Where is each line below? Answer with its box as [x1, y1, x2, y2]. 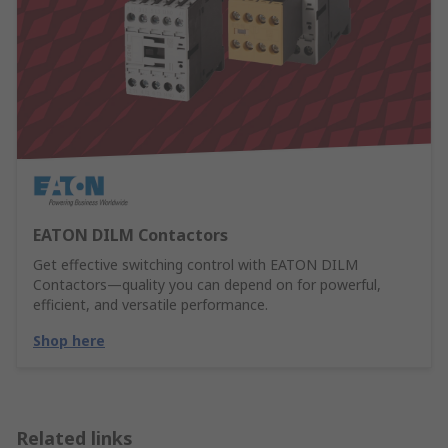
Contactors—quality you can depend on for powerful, [33, 275, 381, 295]
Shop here [33, 331, 105, 351]
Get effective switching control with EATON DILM [33, 255, 358, 275]
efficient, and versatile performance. [33, 295, 268, 315]
